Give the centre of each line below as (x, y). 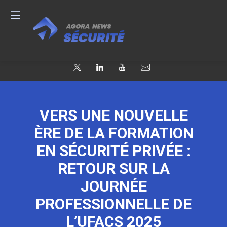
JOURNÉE (113, 186)
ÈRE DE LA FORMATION (113, 133)
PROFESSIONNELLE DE (113, 204)
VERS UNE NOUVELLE (113, 116)
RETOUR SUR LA (113, 169)
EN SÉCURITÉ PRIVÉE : (113, 151)
